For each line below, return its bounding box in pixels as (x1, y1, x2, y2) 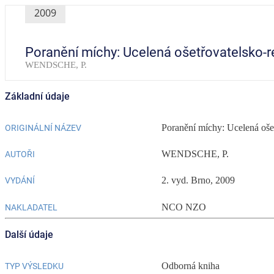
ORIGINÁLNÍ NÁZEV (5, 122, 81, 133)
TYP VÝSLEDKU (5, 261, 64, 271)
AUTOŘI (5, 149, 35, 160)
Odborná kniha (161, 260, 220, 271)
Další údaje (5, 228, 53, 240)
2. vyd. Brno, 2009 (161, 175, 235, 186)
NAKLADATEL (5, 202, 57, 212)
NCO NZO (161, 201, 206, 212)
